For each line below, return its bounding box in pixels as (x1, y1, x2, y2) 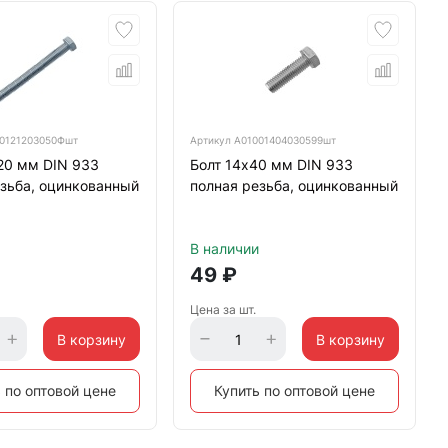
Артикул (189, 134, 234, 146)
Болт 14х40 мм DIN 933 (189, 156, 353, 173)
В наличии (189, 240, 259, 257)
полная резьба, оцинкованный (189, 177, 398, 194)
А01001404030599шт (233, 134, 336, 146)
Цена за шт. (189, 302, 256, 317)
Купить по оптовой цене (213, 382, 375, 399)
